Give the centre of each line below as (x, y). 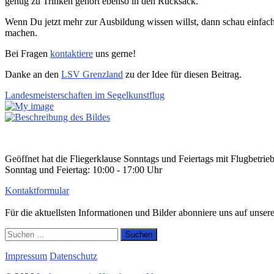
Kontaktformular (37, 190)
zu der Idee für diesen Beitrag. (182, 74)
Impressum (26, 256)
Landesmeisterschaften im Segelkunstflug (85, 95)
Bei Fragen (28, 53)
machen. (21, 32)
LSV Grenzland (92, 74)
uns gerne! (114, 53)
